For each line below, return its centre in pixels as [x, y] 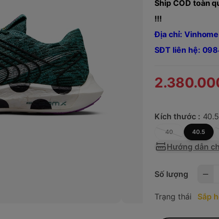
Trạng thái [173, 197]
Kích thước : [177, 117]
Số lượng [171, 174]
